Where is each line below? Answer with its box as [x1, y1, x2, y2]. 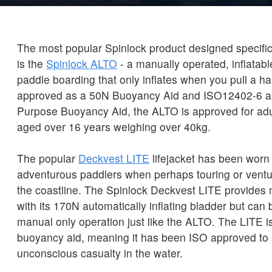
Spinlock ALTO [46, 56, 117, 72]
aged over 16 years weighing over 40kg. [17, 119, 211, 135]
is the [17, 56, 46, 72]
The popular [17, 151, 78, 166]
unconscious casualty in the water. [17, 245, 183, 261]
